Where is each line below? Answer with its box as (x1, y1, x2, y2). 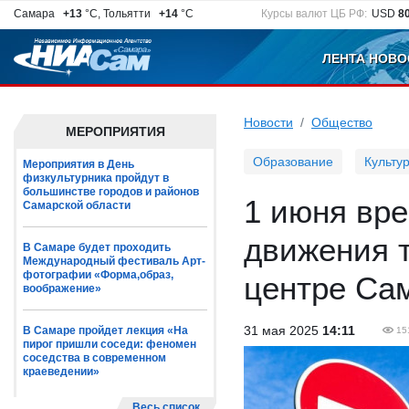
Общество (311, 115, 372, 130)
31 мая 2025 (244, 323, 322, 338)
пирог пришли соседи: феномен (23, 338, 196, 351)
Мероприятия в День (23, 158, 134, 171)
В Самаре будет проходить (23, 241, 171, 254)
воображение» (23, 282, 101, 295)
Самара (14, 7, 60, 20)
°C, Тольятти (82, 7, 156, 20)
